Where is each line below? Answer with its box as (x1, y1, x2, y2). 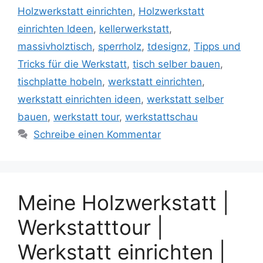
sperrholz (98, 41, 141, 53)
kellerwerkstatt (99, 23, 169, 35)
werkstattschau (125, 111, 198, 123)
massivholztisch (18, 41, 92, 53)
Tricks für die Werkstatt (18, 58, 127, 70)
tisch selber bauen (133, 58, 220, 70)
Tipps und (194, 41, 241, 53)
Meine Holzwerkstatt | (18, 190, 229, 215)
